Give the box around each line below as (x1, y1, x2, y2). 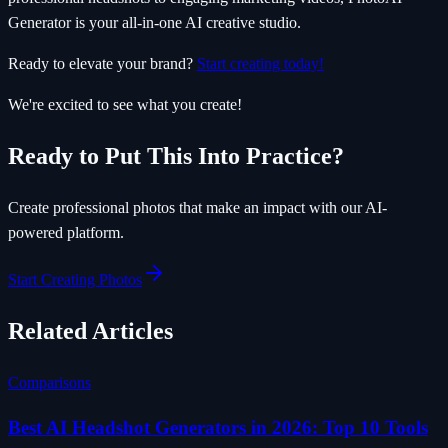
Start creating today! (197, 55, 324, 73)
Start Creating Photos (8, 270, 142, 288)
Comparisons (8, 373, 91, 391)
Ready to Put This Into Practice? (8, 142, 344, 169)
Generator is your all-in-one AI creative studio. (8, 14, 301, 32)
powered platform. (8, 223, 124, 241)
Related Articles (8, 317, 173, 344)
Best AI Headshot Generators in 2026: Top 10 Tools (8, 417, 428, 439)
